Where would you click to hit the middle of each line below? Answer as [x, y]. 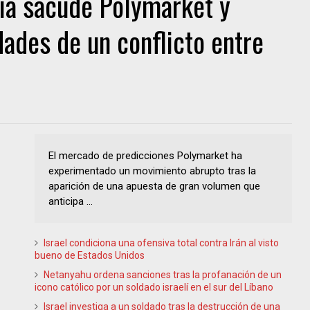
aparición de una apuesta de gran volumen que [154, 186]
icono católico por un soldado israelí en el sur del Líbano [154, 287]
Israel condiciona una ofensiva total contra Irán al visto [161, 243]
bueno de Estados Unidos [90, 255]
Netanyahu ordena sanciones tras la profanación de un [163, 274]
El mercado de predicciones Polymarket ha [145, 155]
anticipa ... [71, 201]
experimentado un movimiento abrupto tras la [152, 171]
